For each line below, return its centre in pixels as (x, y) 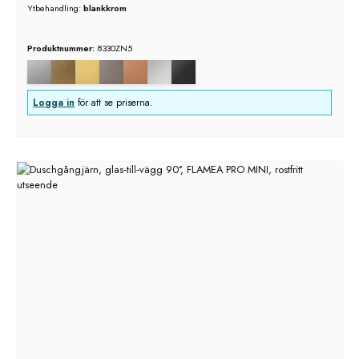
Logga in (54, 102)
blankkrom (105, 8)
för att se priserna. (114, 102)
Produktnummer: (62, 48)
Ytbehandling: (55, 8)
